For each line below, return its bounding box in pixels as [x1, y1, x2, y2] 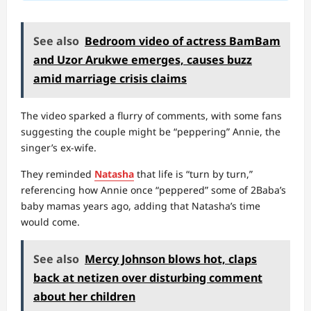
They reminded [21, 167, 94, 180]
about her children [33, 289, 135, 304]
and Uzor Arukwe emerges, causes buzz [33, 52, 252, 67]
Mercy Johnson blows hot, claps [85, 251, 257, 267]
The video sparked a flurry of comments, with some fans [21, 109, 282, 122]
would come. [21, 215, 80, 228]
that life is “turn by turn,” [134, 167, 253, 180]
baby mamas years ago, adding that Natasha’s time [21, 199, 260, 212]
